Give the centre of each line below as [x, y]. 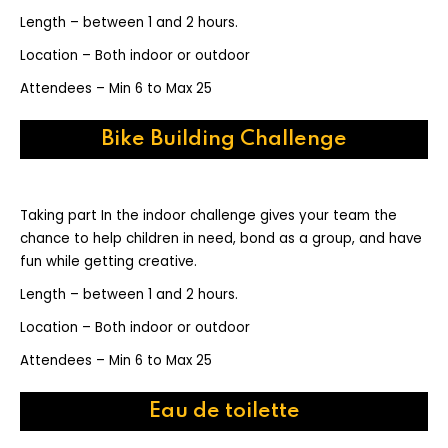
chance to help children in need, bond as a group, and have [221, 238]
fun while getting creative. [108, 261]
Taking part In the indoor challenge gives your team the [208, 215]
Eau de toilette [224, 411]
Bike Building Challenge [224, 139]
